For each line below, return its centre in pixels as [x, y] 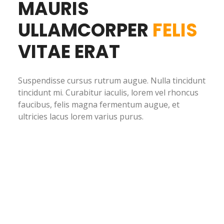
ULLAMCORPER [85, 30]
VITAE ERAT [69, 52]
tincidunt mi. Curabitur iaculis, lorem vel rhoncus [108, 92]
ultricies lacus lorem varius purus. [80, 116]
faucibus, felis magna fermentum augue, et [98, 104]
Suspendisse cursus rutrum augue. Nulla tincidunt [111, 80]
